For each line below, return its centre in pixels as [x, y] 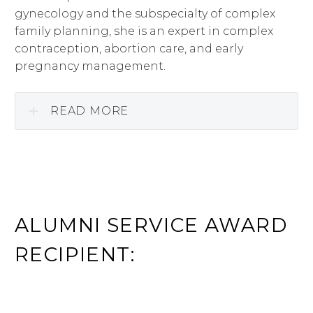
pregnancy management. [90, 66]
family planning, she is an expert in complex [144, 31]
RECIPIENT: [75, 254]
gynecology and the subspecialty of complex [145, 13]
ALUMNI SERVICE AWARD [151, 225]
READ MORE [90, 111]
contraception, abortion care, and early [129, 48]
